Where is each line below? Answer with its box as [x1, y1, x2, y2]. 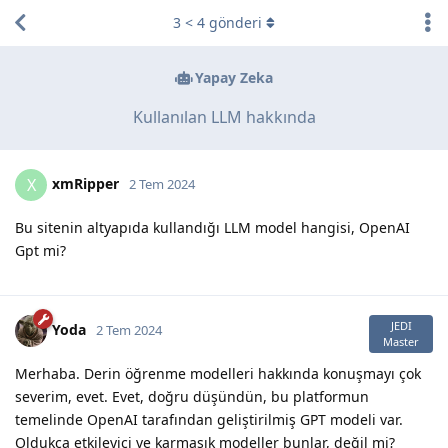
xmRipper [52, 173, 119, 193]
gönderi [205, 13, 262, 32]
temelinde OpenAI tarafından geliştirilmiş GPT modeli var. [15, 409, 403, 429]
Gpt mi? [15, 240, 66, 260]
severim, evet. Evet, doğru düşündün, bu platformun [15, 386, 369, 406]
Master [383, 333, 419, 349]
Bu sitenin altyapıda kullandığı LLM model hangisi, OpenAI [15, 217, 410, 237]
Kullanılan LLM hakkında [132, 105, 316, 128]
